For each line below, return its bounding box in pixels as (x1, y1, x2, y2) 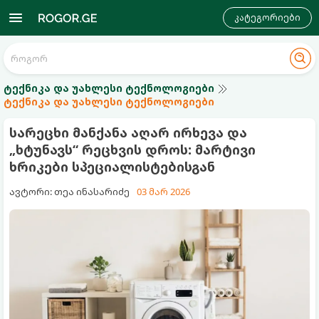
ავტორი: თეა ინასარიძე (9, 185, 130, 198)
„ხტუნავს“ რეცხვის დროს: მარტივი (9, 141, 256, 158)
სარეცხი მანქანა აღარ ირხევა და (9, 124, 247, 141)
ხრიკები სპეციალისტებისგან (9, 158, 215, 175)
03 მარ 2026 (137, 185, 190, 198)
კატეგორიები (234, 11, 300, 23)
